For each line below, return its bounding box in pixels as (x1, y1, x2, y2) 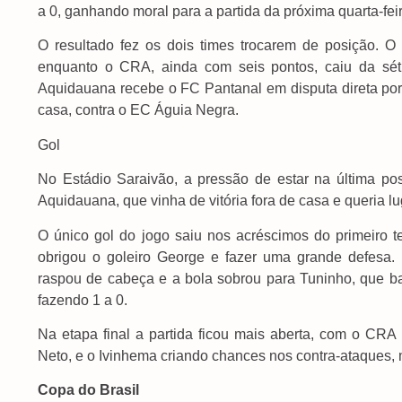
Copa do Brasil (38, 382, 139, 398)
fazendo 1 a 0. (38, 292, 127, 308)
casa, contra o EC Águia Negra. (38, 102, 239, 118)
